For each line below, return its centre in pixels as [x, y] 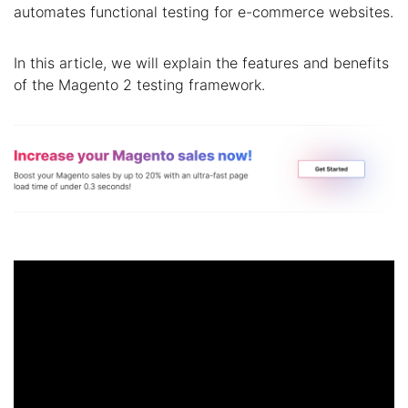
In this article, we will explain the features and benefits [201, 63]
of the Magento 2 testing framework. [139, 85]
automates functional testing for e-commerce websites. [204, 12]
